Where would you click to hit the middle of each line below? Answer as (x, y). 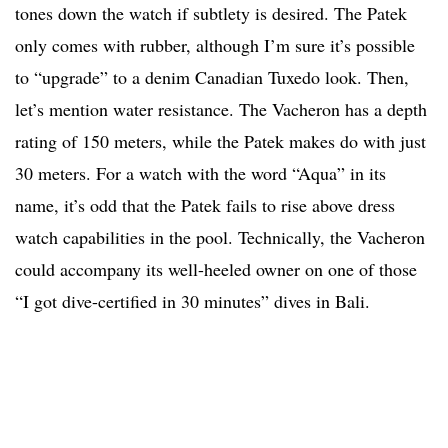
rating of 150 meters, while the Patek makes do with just (220, 141)
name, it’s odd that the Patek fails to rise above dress (205, 205)
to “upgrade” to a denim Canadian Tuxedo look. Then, (212, 77)
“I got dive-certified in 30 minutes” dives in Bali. (192, 301)
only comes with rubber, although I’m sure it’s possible (215, 45)
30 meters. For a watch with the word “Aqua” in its (200, 173)
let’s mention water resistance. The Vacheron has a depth (221, 109)
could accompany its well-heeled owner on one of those (216, 269)
